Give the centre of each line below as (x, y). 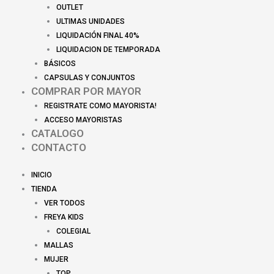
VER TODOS (64, 203)
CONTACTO (59, 148)
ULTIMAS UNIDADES (91, 22)
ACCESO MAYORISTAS (83, 120)
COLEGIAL (74, 231)
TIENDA (44, 189)
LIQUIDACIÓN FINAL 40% (98, 36)
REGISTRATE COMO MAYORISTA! (100, 106)
